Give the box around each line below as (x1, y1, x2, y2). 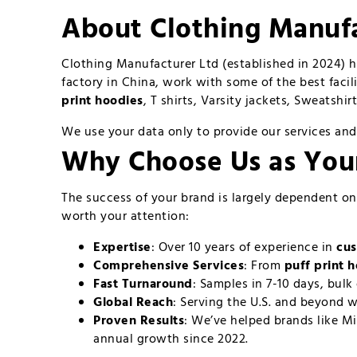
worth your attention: (61, 206, 190, 227)
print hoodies (61, 91, 143, 112)
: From (244, 255, 284, 277)
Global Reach (93, 292, 174, 313)
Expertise (93, 237, 151, 258)
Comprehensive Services (93, 255, 245, 277)
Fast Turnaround (93, 273, 193, 295)
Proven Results (93, 310, 185, 331)
